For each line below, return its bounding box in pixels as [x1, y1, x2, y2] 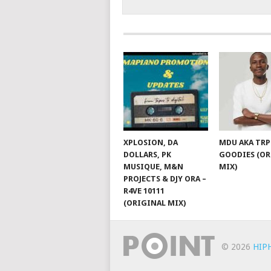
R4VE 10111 [123, 186, 165, 196]
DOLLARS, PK [123, 150, 171, 160]
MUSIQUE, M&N [123, 162, 183, 172]
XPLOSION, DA [123, 138, 178, 148]
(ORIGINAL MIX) [123, 198, 186, 208]
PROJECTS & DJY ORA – [123, 174, 206, 184]
